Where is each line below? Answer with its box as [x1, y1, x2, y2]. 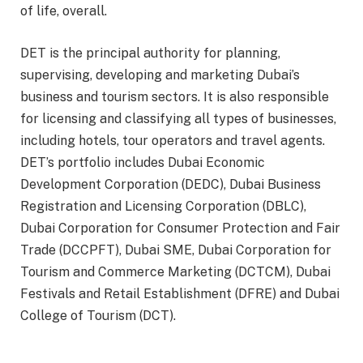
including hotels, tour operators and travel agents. [20, 133, 325, 149]
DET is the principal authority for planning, [20, 45, 280, 62]
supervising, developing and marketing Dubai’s [20, 67, 300, 83]
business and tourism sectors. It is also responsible [20, 89, 329, 105]
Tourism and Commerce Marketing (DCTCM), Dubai [20, 264, 331, 280]
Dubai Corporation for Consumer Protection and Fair [20, 220, 340, 237]
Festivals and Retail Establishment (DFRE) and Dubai [20, 286, 340, 302]
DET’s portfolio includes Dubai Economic [20, 155, 265, 171]
